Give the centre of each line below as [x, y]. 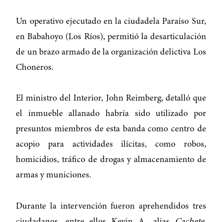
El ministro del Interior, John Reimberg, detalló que [111, 99]
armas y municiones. [54, 176]
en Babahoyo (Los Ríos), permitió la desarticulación [111, 37]
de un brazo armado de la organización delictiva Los [111, 52]
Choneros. [35, 68]
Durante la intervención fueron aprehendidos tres [111, 206]
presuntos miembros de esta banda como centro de [111, 130]
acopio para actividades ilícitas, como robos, [111, 145]
